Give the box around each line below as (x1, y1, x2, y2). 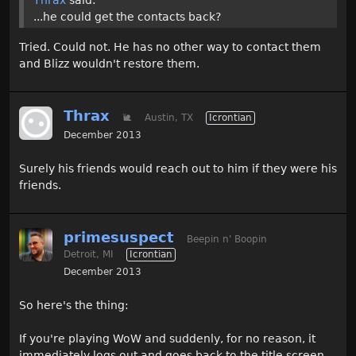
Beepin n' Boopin (187, 233, 267, 245)
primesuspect (64, 228, 174, 246)
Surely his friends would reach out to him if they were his (19, 161, 337, 175)
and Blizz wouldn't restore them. (19, 56, 199, 70)
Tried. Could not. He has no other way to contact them (19, 40, 321, 53)
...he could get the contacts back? (33, 10, 221, 23)
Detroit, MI (64, 248, 114, 260)
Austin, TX (145, 111, 193, 123)
